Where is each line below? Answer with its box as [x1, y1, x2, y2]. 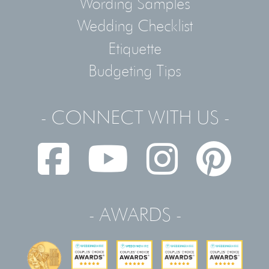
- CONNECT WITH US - [40, 105, 229, 129]
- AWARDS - [88, 203, 181, 227]
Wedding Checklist [76, 16, 193, 35]
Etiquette [107, 38, 162, 58]
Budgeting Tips [88, 61, 181, 80]
